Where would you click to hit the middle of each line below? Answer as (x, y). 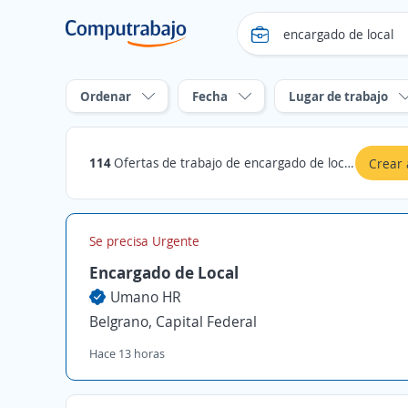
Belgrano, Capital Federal (173, 321)
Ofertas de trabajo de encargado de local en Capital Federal (229, 163)
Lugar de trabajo (338, 96)
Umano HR (146, 297)
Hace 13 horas (127, 353)
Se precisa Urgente (144, 241)
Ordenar (106, 96)
